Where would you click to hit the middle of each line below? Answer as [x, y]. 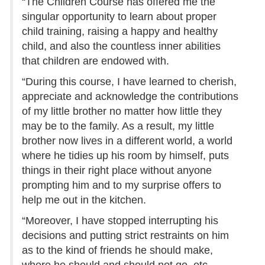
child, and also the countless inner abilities [121, 46]
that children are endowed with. [96, 61]
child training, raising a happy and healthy [120, 32]
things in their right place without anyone [117, 171]
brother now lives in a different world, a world [127, 141]
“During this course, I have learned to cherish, [129, 82]
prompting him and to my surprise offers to [122, 185]
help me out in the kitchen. [84, 200]
